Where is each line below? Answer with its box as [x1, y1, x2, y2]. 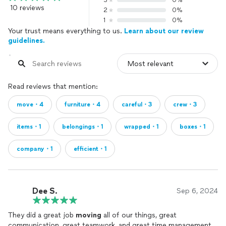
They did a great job [8, 211, 76, 219]
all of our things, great [101, 211, 177, 219]
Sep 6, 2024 [177, 187, 218, 195]
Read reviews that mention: [8, 82, 98, 91]
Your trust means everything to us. [8, 27, 124, 35]
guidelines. [8, 36, 45, 45]
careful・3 [122, 101, 152, 108]
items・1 [17, 123, 41, 130]
